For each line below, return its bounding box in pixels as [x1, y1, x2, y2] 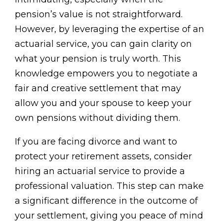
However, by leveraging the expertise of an [15, 23, 204, 35]
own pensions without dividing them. [15, 112, 180, 123]
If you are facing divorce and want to [15, 136, 177, 147]
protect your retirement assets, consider [15, 150, 192, 162]
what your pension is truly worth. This [15, 53, 181, 64]
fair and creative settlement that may [15, 82, 181, 94]
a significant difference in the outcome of [15, 195, 198, 206]
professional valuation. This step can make [15, 180, 204, 191]
